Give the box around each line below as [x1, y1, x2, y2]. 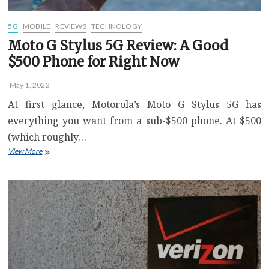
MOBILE [23, 21, 51, 31]
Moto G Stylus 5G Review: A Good [8, 37, 229, 54]
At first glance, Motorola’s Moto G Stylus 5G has [8, 97, 261, 111]
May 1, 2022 [8, 80, 50, 89]
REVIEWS [55, 21, 86, 31]
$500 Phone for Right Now [8, 53, 180, 70]
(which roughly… [8, 130, 87, 144]
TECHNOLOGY [91, 21, 142, 31]
